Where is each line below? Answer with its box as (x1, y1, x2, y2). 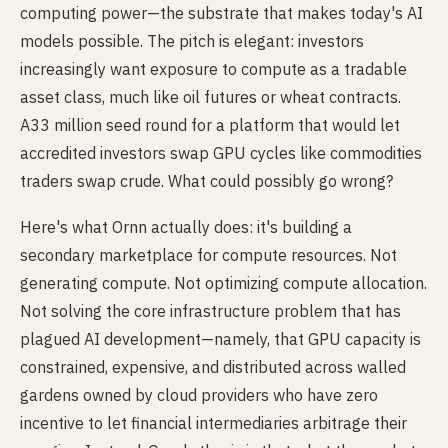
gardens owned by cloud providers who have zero (20, 385, 378, 405)
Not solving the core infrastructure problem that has (20, 301, 401, 321)
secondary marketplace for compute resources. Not (20, 245, 397, 265)
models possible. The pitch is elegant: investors (20, 31, 364, 51)
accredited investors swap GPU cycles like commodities (20, 143, 422, 163)
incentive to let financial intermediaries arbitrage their (20, 413, 407, 433)
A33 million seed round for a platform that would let (20, 115, 400, 135)
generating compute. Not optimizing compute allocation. (20, 273, 427, 293)
